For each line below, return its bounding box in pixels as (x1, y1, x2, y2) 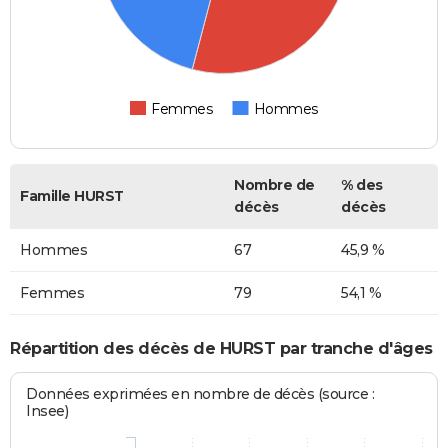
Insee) (26, 402, 69, 421)
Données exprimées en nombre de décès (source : (26, 385, 375, 404)
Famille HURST (20, 187, 124, 206)
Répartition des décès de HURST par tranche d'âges (10, 338, 433, 358)
